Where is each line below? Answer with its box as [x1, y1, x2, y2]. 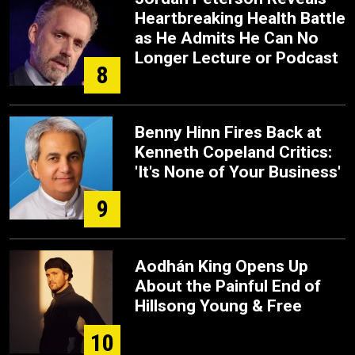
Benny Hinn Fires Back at [135, 123, 322, 142]
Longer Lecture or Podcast [135, 48, 338, 67]
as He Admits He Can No [135, 29, 319, 48]
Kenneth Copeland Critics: [135, 143, 332, 162]
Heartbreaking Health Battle [135, 9, 345, 28]
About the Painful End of [135, 277, 321, 296]
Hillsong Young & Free [135, 296, 302, 315]
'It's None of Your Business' [135, 162, 341, 181]
